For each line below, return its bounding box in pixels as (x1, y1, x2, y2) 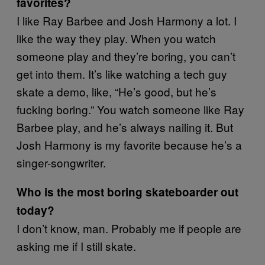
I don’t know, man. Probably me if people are (17, 220, 241, 236)
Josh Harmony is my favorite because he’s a (17, 137, 242, 153)
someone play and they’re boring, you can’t (17, 48, 235, 64)
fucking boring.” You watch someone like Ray (17, 101, 244, 117)
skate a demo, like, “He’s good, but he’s (17, 83, 216, 99)
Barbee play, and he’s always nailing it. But (17, 119, 233, 135)
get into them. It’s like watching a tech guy (17, 66, 227, 82)
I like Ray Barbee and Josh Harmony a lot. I (17, 12, 237, 28)
